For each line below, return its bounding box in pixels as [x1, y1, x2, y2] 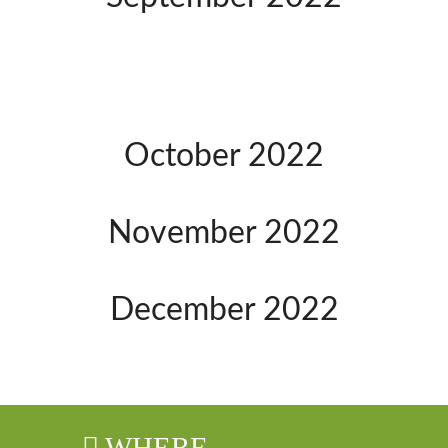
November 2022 [108, 217, 340, 249]
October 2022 [124, 140, 324, 172]
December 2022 [109, 294, 339, 326]
